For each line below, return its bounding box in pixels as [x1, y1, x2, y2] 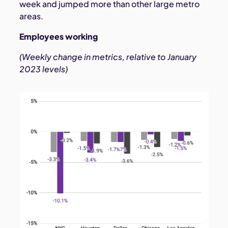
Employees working [19, 31, 98, 42]
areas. [19, 11, 44, 22]
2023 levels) [19, 64, 68, 75]
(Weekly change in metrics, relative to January [19, 51, 197, 63]
